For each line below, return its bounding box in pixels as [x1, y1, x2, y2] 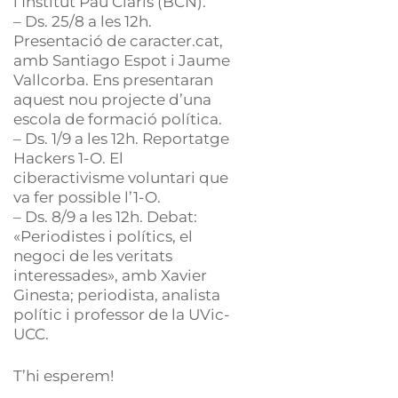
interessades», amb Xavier [13, 266, 207, 284]
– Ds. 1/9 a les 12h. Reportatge [13, 129, 229, 147]
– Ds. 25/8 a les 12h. [13, 12, 152, 30]
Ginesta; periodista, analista [13, 285, 220, 304]
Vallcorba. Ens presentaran [13, 70, 213, 89]
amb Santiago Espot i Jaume [13, 51, 230, 69]
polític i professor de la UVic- [13, 305, 230, 323]
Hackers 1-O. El [13, 148, 123, 167]
